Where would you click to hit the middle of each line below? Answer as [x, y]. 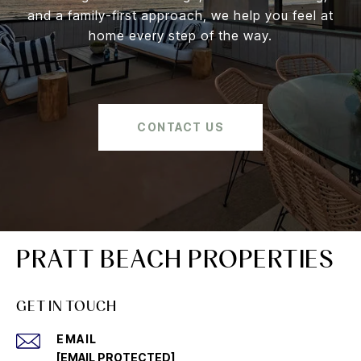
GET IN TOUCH [66, 306]
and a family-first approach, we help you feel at [180, 16]
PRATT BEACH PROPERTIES [175, 259]
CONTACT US [180, 127]
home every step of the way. [180, 36]
